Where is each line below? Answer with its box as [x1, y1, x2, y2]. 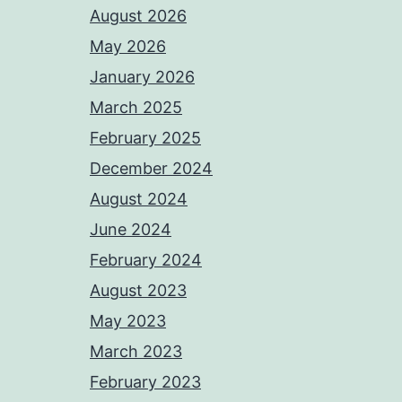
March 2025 [90, 98, 182, 118]
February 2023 [90, 372, 201, 392]
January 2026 [90, 67, 195, 87]
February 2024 [90, 250, 202, 270]
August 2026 [90, 6, 187, 26]
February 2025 [90, 128, 201, 148]
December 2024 [90, 159, 213, 179]
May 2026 [90, 37, 166, 57]
